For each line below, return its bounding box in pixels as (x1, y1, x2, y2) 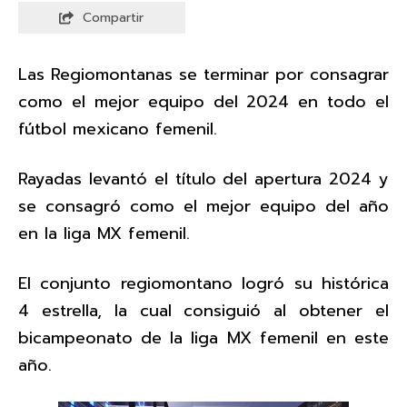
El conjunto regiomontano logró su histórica (18, 271, 389, 297)
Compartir (83, 7, 144, 27)
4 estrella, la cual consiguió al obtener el (18, 298, 389, 324)
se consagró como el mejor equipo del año (18, 194, 389, 220)
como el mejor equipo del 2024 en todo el (18, 89, 389, 115)
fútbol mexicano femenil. (18, 116, 223, 143)
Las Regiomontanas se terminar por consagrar (18, 62, 389, 88)
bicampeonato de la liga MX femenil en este (18, 325, 389, 352)
